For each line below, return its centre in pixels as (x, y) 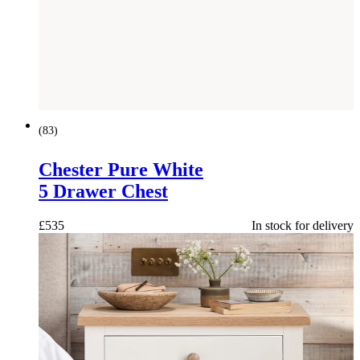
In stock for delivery (303, 225)
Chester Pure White (121, 169)
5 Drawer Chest (103, 191)
